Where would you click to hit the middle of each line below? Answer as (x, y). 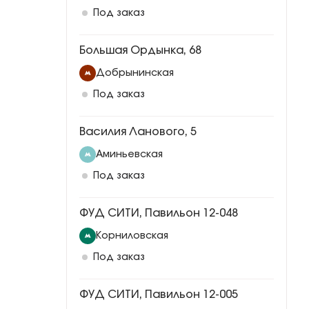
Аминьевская (129, 154)
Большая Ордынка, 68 (140, 50)
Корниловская (132, 236)
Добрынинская (135, 73)
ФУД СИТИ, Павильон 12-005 (159, 295)
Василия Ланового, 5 (138, 132)
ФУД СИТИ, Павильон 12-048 (159, 213)
